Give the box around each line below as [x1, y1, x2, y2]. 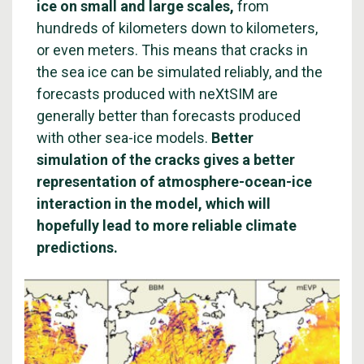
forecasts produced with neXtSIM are [37, 85, 278, 102]
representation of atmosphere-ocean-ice [37, 173, 312, 190]
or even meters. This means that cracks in [37, 41, 308, 58]
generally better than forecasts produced [37, 107, 301, 124]
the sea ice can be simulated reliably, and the [37, 63, 323, 80]
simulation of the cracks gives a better [37, 151, 295, 168]
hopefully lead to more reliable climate [37, 217, 297, 234]
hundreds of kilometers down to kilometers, [37, 19, 318, 37]
